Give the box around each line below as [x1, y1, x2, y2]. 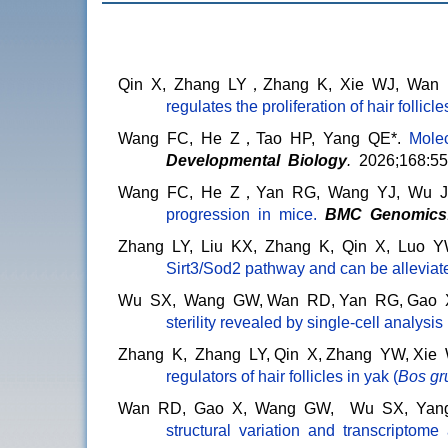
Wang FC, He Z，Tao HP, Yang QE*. [118, 130, 401, 148]
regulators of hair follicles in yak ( [166, 368, 398, 386]
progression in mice [166, 206, 313, 224]
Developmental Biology [166, 152, 347, 170]
